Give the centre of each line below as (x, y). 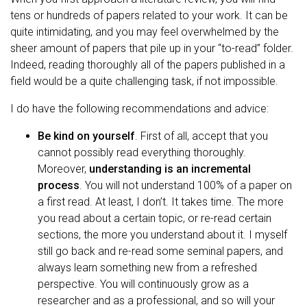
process (59, 185)
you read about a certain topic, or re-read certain (155, 218)
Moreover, (63, 169)
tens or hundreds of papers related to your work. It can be (149, 15)
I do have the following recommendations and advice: (139, 108)
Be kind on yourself (86, 136)
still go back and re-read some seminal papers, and (160, 251)
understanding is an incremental (170, 169)
